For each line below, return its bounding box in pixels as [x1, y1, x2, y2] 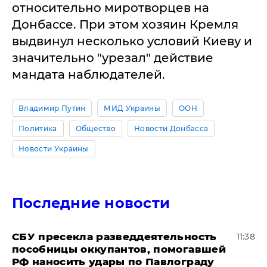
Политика [18, 123, 57, 133]
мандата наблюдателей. [12, 67, 168, 82]
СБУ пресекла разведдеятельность [12, 230, 217, 243]
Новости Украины [18, 144, 89, 153]
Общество [75, 123, 116, 133]
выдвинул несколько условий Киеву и [12, 33, 252, 48]
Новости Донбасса [134, 123, 209, 133]
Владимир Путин [18, 103, 86, 113]
